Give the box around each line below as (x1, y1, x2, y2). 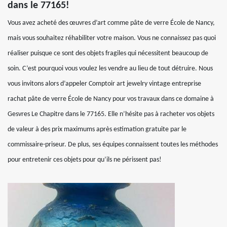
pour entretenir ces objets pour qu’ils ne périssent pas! (8, 156, 162, 164)
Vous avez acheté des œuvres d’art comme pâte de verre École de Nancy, (8, 19, 215, 27)
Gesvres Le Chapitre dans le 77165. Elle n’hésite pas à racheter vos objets (8, 110, 214, 118)
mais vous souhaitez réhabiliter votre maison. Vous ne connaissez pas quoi (8, 34, 216, 42)
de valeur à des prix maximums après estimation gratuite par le (8, 126, 186, 133)
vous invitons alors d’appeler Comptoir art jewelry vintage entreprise (8, 80, 201, 88)
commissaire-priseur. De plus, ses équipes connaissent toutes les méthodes (8, 141, 218, 148)
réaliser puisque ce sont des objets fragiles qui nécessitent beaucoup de (8, 50, 208, 57)
